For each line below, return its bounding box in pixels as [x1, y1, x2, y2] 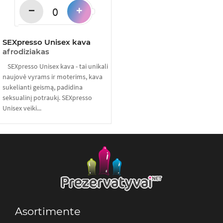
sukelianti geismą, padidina [2, 83, 83, 92]
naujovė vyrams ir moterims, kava [2, 72, 103, 81]
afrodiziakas [2, 47, 49, 56]
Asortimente [15, 205, 81, 218]
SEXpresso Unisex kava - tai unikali [7, 62, 108, 71]
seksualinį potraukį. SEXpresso [2, 93, 92, 102]
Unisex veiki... [2, 104, 41, 112]
